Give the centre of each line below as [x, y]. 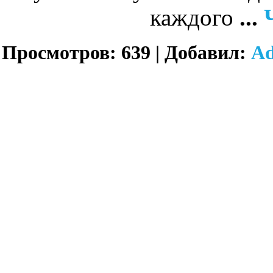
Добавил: [205, 53]
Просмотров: [59, 53]
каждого [194, 17]
